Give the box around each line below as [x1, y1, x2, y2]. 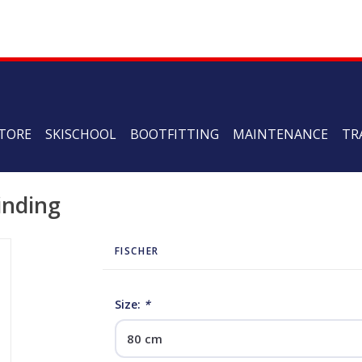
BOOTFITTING [130, 125, 219, 143]
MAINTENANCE [233, 125, 328, 143]
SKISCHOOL [45, 125, 116, 143]
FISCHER [114, 244, 159, 258]
